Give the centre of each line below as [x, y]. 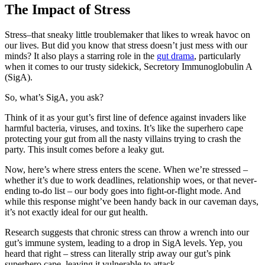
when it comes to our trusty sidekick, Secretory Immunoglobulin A [128, 67]
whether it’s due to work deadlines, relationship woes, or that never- [131, 180]
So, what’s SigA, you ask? [55, 98]
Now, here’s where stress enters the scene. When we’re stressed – [126, 170]
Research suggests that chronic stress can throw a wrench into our [127, 232]
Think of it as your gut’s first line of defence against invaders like [125, 118]
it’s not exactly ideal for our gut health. [76, 212]
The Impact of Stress [67, 10]
